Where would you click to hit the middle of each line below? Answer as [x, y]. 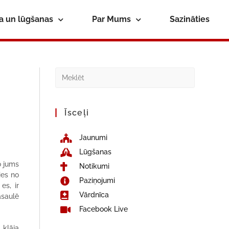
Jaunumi [93, 138]
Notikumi [94, 166]
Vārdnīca [94, 195]
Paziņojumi [97, 180]
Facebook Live [103, 209]
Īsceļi [77, 113]
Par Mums [111, 19]
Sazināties [189, 19]
